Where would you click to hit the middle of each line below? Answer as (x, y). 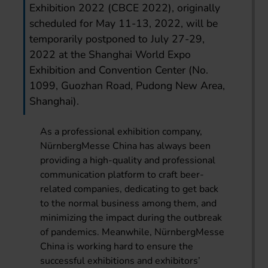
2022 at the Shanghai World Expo (110, 54)
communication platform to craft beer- (122, 174)
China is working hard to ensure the (117, 246)
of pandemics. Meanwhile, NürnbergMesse (133, 232)
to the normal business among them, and (129, 203)
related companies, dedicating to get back (130, 189)
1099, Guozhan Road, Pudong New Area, (127, 85)
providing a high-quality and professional (128, 160)
